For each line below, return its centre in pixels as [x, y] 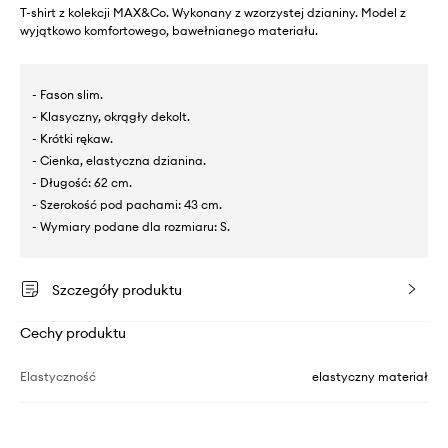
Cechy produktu [73, 332]
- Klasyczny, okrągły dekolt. [111, 116]
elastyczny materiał [370, 376]
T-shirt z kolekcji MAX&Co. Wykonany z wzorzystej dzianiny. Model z [213, 12]
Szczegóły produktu [117, 289]
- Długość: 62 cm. [82, 182]
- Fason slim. [67, 94]
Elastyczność [58, 376]
